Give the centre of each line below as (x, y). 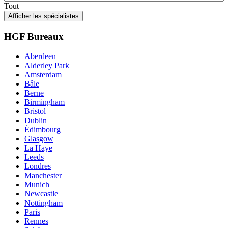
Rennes (36, 221)
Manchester (43, 175)
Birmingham (45, 102)
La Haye (38, 148)
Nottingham (44, 203)
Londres (38, 166)
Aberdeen (40, 56)
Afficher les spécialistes (44, 16)
